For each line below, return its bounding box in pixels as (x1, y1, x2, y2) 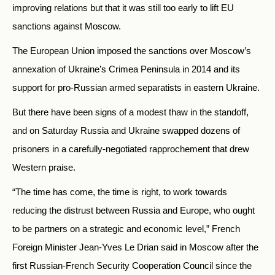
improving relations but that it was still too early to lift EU (12, 2, 234, 13)
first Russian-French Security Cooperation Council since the (12, 260, 252, 271)
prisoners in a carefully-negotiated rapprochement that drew (12, 143, 249, 154)
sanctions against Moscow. (12, 20, 121, 31)
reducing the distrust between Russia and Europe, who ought (12, 204, 255, 215)
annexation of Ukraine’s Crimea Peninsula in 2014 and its (12, 63, 240, 74)
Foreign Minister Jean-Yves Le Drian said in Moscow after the (12, 241, 258, 252)
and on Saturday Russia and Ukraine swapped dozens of (12, 125, 240, 136)
